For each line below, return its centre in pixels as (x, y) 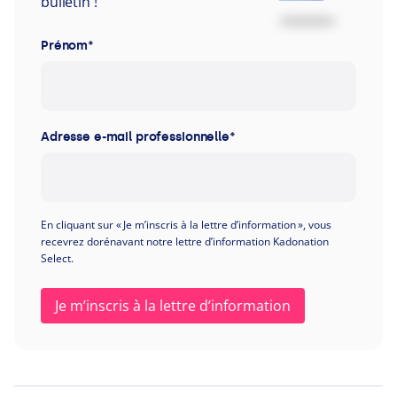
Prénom (65, 45)
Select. (57, 258)
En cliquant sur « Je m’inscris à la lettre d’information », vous (186, 224)
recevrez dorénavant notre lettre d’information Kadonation (185, 241)
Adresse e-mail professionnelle (135, 136)
